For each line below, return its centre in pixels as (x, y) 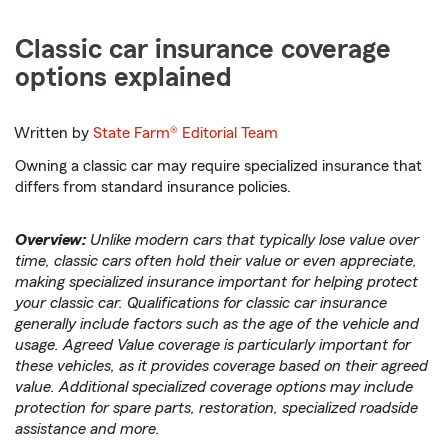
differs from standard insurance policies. (153, 187)
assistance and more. (87, 429)
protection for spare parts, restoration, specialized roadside (216, 408)
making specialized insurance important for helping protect (216, 282)
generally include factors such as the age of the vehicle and (217, 324)
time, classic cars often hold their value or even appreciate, (216, 261)
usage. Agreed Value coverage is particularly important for (213, 345)
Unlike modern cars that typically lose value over (254, 240)
